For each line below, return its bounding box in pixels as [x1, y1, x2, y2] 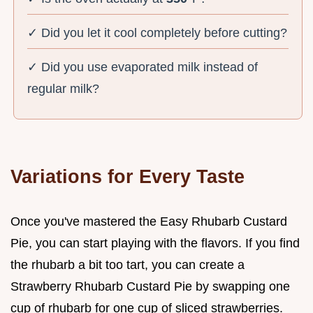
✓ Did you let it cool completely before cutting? [27, 25, 288, 40]
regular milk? [27, 81, 100, 96]
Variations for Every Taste [10, 165, 245, 187]
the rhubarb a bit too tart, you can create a [10, 257, 245, 272]
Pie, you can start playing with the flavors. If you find [10, 235, 300, 250]
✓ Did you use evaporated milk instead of [27, 59, 259, 74]
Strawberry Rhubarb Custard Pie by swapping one [10, 279, 290, 293]
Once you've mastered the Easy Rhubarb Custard [10, 214, 287, 228]
